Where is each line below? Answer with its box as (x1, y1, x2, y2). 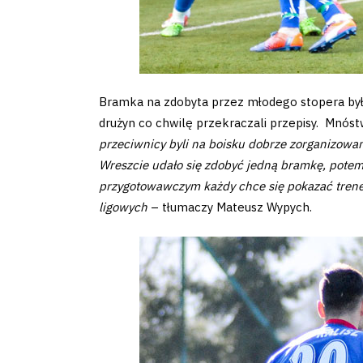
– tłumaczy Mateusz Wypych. (147, 199, 312, 216)
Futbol (9, 28, 96, 66)
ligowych (99, 199, 147, 216)
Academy (9, 71, 135, 109)
